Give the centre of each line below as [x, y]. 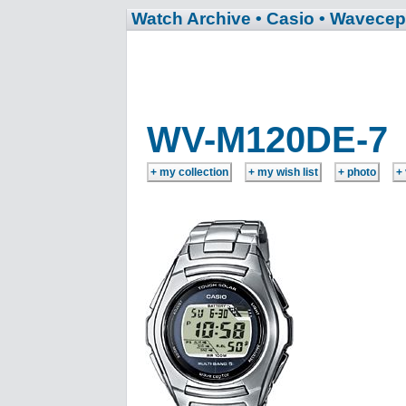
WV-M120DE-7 [267, 140]
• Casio [285, 19]
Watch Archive [191, 19]
